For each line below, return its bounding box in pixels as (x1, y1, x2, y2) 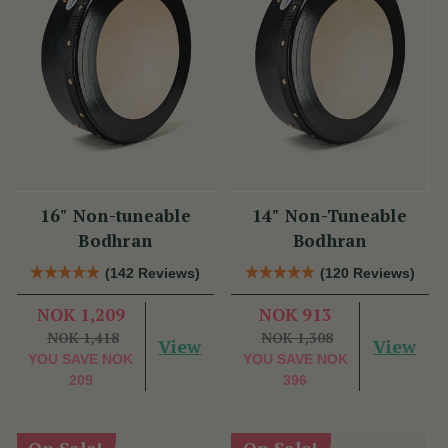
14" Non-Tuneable (251, 203, 408, 227)
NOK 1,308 (261, 327, 334, 347)
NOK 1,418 (46, 327, 119, 347)
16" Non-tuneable (39, 203, 191, 227)
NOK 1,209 (36, 302, 125, 326)
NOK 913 (258, 302, 332, 326)
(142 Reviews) (105, 264, 201, 281)
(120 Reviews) (319, 264, 415, 281)
